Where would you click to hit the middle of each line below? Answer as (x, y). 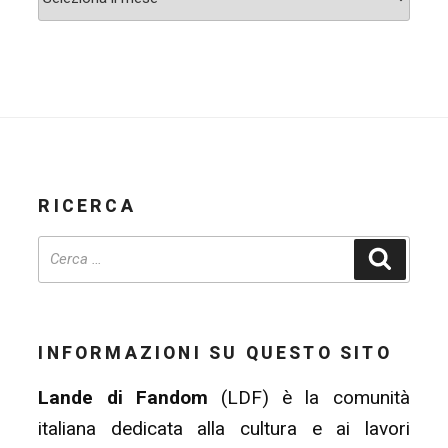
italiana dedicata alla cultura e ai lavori (224, 429)
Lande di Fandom (123, 398)
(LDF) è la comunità (308, 398)
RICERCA (87, 206)
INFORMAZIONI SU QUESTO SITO (215, 352)
